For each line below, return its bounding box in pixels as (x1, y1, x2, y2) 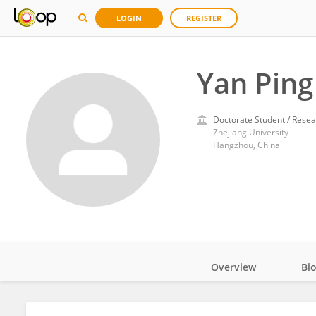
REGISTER (186, 13, 221, 23)
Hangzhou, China (212, 139, 280, 151)
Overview (211, 260, 256, 274)
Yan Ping (196, 63, 313, 102)
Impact (232, 299, 265, 312)
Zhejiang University (212, 126, 288, 138)
